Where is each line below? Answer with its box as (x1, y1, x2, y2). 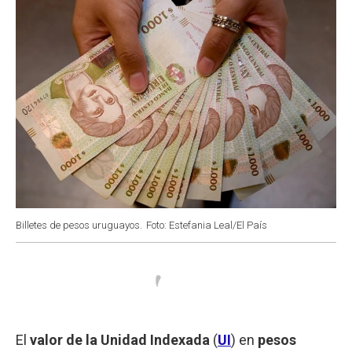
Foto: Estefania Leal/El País (146, 218, 267, 231)
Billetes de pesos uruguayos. (16, 218, 142, 231)
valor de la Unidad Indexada (30, 331, 210, 348)
